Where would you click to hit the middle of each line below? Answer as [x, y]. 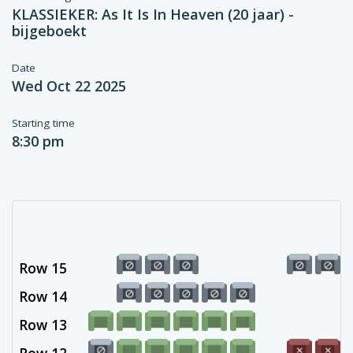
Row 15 [43, 268]
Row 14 [43, 296]
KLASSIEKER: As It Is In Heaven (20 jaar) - [153, 14]
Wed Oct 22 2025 [69, 86]
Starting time [43, 123]
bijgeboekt [49, 31]
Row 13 [43, 325]
